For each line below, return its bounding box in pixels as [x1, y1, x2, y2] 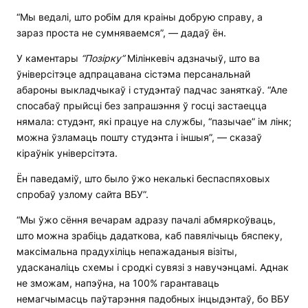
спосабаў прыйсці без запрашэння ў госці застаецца [16, 99, 267, 111]
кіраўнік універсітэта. [16, 146, 118, 159]
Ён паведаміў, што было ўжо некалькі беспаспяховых [16, 172, 270, 184]
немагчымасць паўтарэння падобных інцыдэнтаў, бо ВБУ [16, 292, 289, 305]
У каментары [16, 52, 81, 64]
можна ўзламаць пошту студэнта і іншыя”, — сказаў [16, 131, 262, 143]
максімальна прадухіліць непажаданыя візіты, [16, 245, 237, 257]
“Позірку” [81, 52, 124, 64]
